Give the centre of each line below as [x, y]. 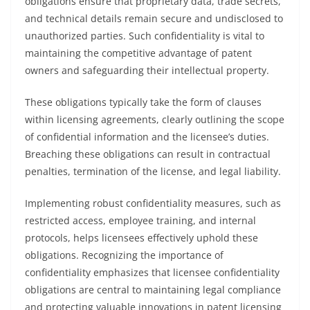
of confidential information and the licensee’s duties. [147, 137]
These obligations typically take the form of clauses [143, 102]
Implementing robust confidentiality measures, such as [153, 203]
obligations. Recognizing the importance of [124, 255]
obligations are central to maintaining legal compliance [153, 290]
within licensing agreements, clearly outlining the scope [155, 119]
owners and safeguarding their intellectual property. [147, 70]
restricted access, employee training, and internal [140, 220]
